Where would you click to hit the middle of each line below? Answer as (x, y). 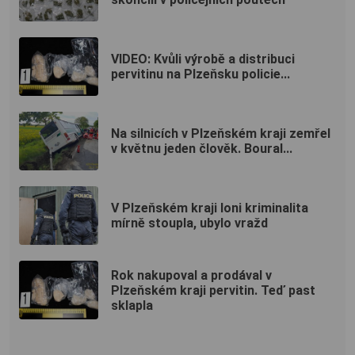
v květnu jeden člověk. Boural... (202, 149)
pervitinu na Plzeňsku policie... (200, 74)
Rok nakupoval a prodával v (191, 275)
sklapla (132, 305)
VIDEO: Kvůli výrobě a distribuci (203, 59)
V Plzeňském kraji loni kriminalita (210, 208)
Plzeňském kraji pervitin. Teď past (213, 290)
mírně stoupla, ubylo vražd (189, 223)
